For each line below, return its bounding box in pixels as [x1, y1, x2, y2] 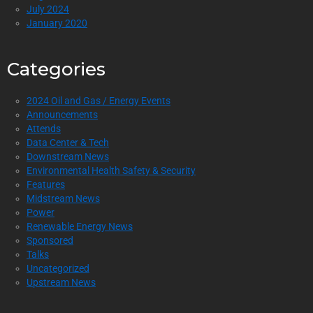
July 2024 [27, 3, 69, 15]
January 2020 [27, 17, 87, 29]
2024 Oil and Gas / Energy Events [27, 94, 170, 106]
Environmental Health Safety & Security [27, 164, 196, 176]
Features [27, 178, 65, 190]
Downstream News [27, 150, 109, 162]
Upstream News [27, 276, 96, 288]
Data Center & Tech [27, 136, 109, 148]
